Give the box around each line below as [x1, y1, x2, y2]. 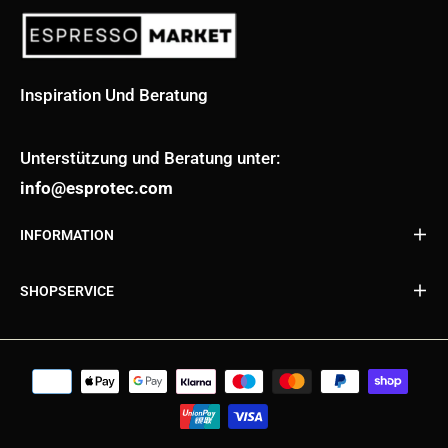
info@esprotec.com [20, 177, 173, 198]
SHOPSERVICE [20, 282, 114, 299]
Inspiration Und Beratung [20, 84, 208, 105]
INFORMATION [20, 226, 114, 243]
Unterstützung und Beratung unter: [20, 147, 280, 168]
